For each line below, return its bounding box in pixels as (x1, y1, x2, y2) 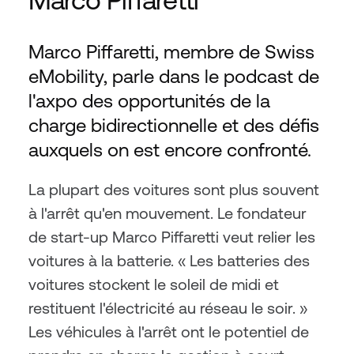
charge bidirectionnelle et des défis (28, 115, 319, 136)
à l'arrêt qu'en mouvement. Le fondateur (28, 204, 307, 222)
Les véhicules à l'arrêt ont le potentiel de (28, 322, 309, 341)
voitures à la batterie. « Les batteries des (28, 251, 310, 269)
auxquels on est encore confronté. (28, 139, 311, 160)
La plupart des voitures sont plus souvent (28, 180, 319, 198)
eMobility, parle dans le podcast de (28, 66, 319, 87)
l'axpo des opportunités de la (28, 90, 270, 111)
